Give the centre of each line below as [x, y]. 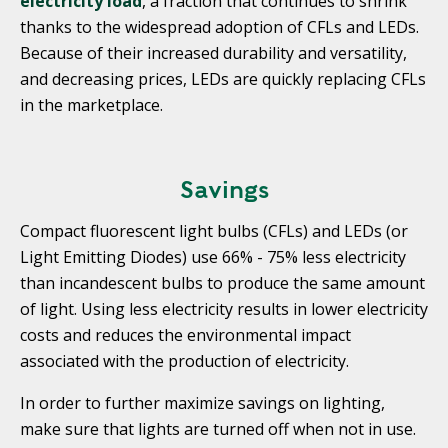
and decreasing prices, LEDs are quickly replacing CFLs [223, 78]
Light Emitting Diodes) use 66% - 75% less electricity [213, 256]
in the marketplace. [91, 104]
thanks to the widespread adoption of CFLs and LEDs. [219, 26]
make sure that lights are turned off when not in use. [218, 428]
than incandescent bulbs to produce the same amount [222, 282]
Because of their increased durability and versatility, [213, 52]
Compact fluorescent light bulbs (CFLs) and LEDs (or [214, 230]
